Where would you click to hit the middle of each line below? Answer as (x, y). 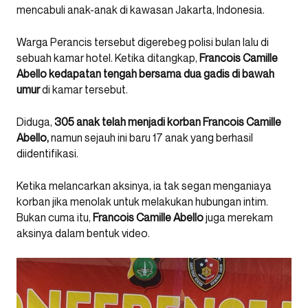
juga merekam (238, 217)
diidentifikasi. (47, 153)
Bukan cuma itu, (55, 217)
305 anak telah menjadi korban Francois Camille (168, 122)
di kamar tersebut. (84, 89)
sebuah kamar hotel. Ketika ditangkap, (108, 58)
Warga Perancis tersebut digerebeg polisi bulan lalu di (143, 42)
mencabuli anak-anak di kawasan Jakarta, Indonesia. (141, 10)
